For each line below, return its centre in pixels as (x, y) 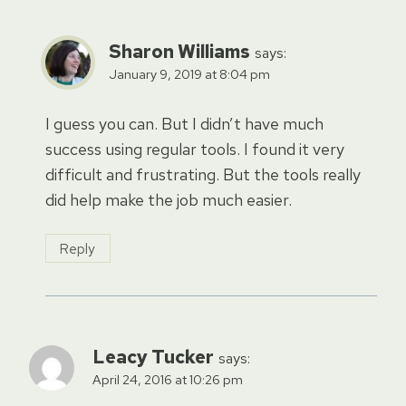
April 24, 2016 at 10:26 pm (168, 380)
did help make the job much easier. (169, 200)
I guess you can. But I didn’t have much (184, 124)
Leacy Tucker (153, 357)
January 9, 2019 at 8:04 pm (189, 73)
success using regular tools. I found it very (195, 150)
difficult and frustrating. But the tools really (203, 175)
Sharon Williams (179, 51)
